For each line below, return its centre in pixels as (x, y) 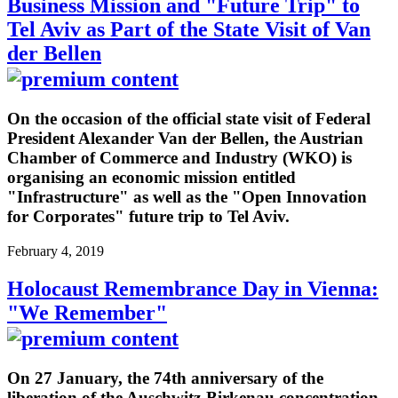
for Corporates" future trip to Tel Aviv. (148, 217)
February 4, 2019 (56, 251)
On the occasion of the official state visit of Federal (189, 119)
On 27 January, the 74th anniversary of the (165, 378)
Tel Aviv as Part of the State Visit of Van (189, 30)
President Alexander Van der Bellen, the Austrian (185, 139)
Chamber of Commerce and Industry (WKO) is (179, 158)
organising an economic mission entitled (151, 178)
